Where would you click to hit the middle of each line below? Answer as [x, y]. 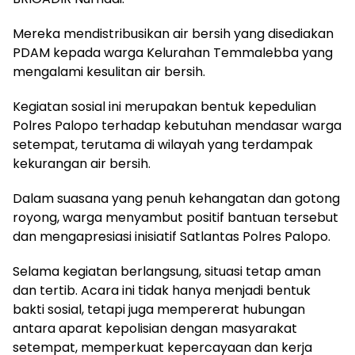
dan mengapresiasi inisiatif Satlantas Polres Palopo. [172, 236]
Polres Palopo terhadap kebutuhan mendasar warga [177, 125]
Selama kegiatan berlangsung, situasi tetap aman [167, 271]
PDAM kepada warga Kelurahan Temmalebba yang [173, 52]
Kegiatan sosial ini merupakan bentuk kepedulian [164, 106]
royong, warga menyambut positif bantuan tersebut [176, 217]
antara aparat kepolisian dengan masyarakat [155, 328]
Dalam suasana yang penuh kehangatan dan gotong [176, 198]
